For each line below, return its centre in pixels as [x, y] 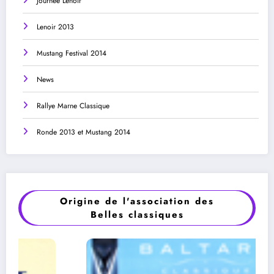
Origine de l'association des [137, 201]
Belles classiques [137, 214]
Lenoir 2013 [55, 27]
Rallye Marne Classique [73, 106]
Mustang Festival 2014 [72, 53]
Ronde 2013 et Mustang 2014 [83, 132]
